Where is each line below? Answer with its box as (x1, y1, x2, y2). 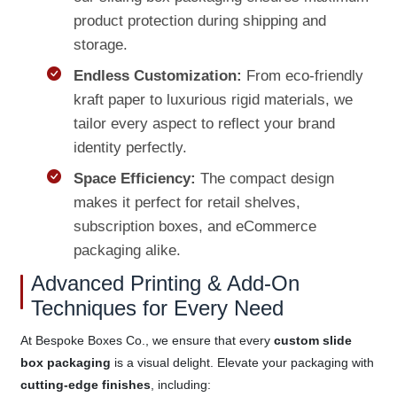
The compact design (195, 169, 334, 187)
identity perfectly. (73, 138, 187, 156)
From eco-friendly (241, 66, 363, 84)
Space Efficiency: (73, 169, 196, 187)
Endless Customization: (73, 66, 242, 84)
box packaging (19, 354, 111, 370)
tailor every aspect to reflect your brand (73, 114, 335, 132)
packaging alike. (73, 241, 181, 259)
